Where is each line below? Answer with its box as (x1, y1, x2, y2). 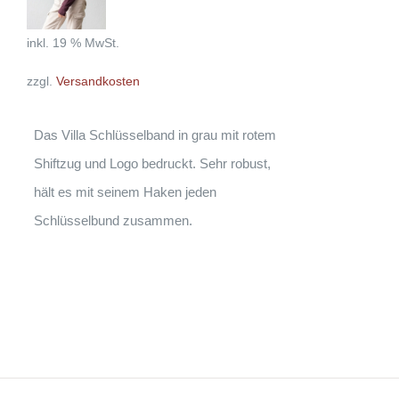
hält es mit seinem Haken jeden (33, 184, 216, 200)
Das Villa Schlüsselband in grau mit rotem (33, 127, 276, 143)
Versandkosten (56, 75, 140, 89)
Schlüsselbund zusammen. (33, 213, 192, 229)
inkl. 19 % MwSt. (27, 36, 119, 50)
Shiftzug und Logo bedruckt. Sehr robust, (33, 156, 271, 172)
